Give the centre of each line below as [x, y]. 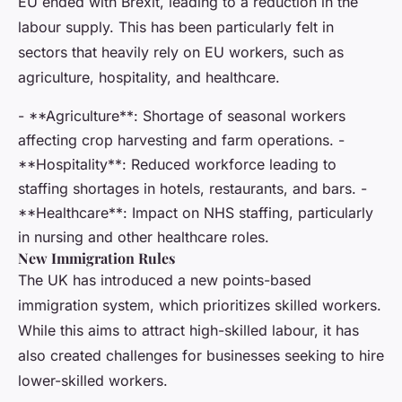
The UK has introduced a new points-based [165, 280]
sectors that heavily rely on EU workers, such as [181, 52]
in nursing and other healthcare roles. [144, 237]
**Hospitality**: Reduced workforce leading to [177, 165]
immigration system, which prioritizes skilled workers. [200, 306]
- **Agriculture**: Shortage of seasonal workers [182, 116]
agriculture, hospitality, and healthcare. [149, 78]
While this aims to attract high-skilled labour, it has [188, 331]
